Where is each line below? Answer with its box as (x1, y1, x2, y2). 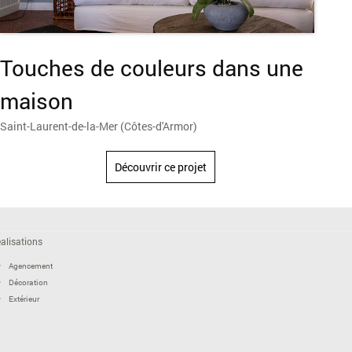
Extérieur (8, 293, 39, 304)
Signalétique (8, 310, 54, 321)
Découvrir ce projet (114, 159, 207, 174)
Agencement (8, 260, 53, 271)
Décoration (8, 277, 48, 288)
